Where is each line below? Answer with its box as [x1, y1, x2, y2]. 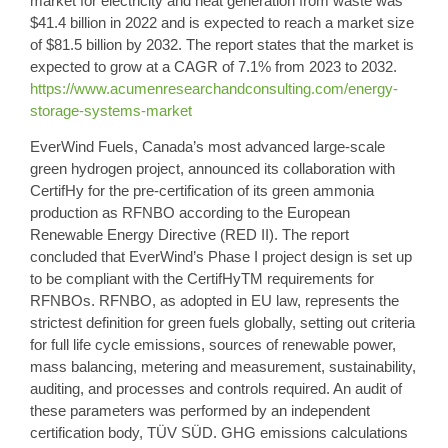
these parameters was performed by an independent [30, 401, 370, 419]
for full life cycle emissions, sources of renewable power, [30, 335, 396, 353]
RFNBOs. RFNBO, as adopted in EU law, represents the [30, 291, 399, 309]
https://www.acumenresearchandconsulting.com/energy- [30, 79, 398, 97]
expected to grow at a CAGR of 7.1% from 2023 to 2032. [30, 57, 397, 75]
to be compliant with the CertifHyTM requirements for [30, 269, 374, 287]
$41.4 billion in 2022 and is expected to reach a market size [30, 13, 414, 31]
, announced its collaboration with [180, 159, 395, 177]
